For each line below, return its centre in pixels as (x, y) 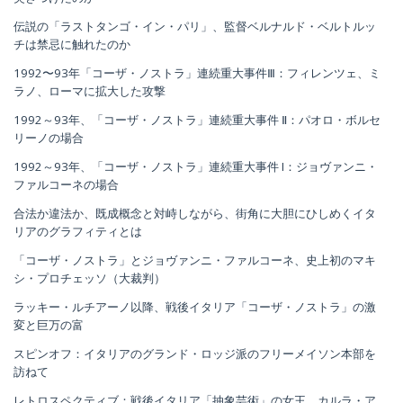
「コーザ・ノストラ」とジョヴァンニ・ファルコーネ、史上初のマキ (195, 260)
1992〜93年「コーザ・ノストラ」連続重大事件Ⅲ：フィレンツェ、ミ (197, 72)
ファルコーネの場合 (66, 184)
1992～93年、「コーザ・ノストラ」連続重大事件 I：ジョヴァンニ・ (196, 166)
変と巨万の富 (49, 324)
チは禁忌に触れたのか (72, 44)
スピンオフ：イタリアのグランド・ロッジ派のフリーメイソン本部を (195, 353)
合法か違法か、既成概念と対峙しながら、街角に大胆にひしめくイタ (195, 213)
